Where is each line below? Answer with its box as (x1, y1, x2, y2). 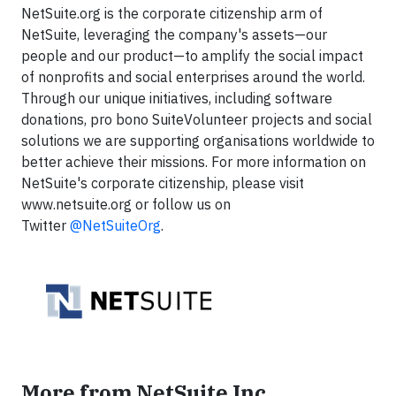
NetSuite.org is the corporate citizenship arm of (21, 4, 323, 22)
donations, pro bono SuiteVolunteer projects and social (21, 110, 372, 128)
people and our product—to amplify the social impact (21, 47, 363, 65)
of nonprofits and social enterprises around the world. (21, 68, 365, 86)
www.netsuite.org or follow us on (21, 195, 231, 213)
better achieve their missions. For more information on (21, 153, 366, 171)
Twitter (21, 217, 70, 234)
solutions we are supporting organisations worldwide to (21, 132, 375, 149)
